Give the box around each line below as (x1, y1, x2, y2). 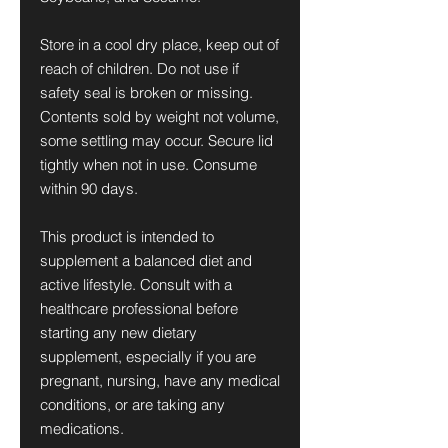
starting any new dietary (40, 323, 197, 342)
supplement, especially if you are (40, 347, 256, 366)
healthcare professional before (40, 299, 238, 318)
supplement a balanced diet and (40, 251, 252, 270)
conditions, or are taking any (40, 395, 225, 414)
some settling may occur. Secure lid (40, 131, 273, 150)
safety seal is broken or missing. (40, 83, 253, 102)
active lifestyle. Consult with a (40, 275, 232, 294)
